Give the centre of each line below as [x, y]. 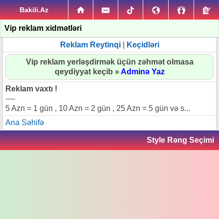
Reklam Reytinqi [90, 45]
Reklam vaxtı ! [31, 89]
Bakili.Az [34, 10]
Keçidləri [143, 45]
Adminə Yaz [142, 72]
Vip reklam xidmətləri [43, 28]
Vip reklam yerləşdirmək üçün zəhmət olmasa [109, 62]
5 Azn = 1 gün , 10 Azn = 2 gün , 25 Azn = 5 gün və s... [98, 108]
